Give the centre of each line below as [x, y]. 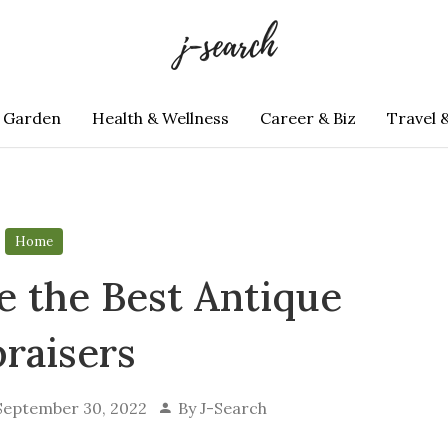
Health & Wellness [160, 118]
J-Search [233, 408]
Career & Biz [307, 118]
